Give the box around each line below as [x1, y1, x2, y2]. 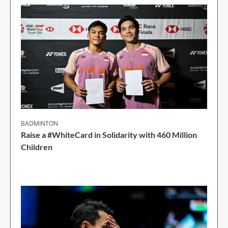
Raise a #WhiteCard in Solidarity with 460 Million [21, 130, 197, 140]
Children [21, 142, 52, 152]
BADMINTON [21, 119, 58, 128]
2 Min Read [28, 157, 60, 166]
